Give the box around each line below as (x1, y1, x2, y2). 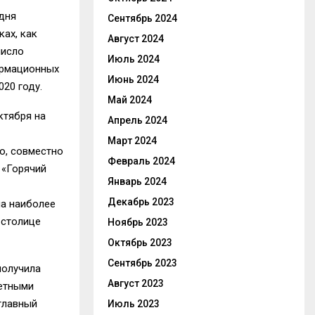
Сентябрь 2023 (108, 257, 177, 269)
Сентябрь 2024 (108, 13, 177, 24)
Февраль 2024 (108, 155, 175, 167)
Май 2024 (108, 94, 152, 105)
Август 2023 (108, 278, 164, 289)
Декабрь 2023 (108, 196, 174, 207)
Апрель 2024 (108, 115, 167, 126)
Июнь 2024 (108, 74, 159, 85)
